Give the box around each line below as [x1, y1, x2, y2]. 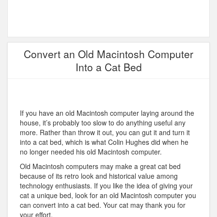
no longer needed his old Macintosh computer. [20, 147, 162, 157]
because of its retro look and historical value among [20, 171, 178, 181]
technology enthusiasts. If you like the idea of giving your [20, 181, 193, 191]
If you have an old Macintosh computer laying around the [20, 108, 194, 118]
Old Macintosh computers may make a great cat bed [20, 161, 181, 171]
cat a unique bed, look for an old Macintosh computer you [20, 190, 196, 201]
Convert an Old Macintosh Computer [24, 46, 193, 62]
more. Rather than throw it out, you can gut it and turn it [20, 127, 190, 138]
